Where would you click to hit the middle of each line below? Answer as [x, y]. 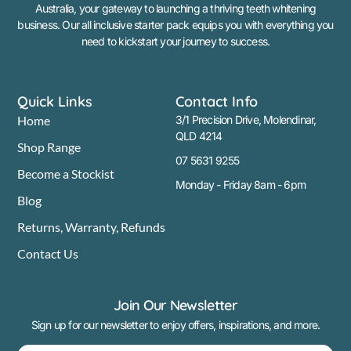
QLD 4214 [199, 136]
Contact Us [48, 254]
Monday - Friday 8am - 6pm [241, 185]
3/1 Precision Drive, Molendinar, [246, 120]
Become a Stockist [66, 174]
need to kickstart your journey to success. [175, 42]
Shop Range [49, 147]
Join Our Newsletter [175, 306]
